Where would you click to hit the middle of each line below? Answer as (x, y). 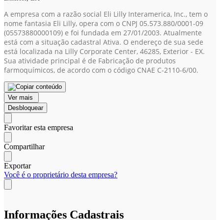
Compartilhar (24, 147)
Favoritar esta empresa (39, 127)
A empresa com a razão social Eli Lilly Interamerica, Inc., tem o (106, 14)
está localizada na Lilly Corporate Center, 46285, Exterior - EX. (104, 51)
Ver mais (21, 97)
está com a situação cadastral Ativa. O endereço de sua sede (104, 42)
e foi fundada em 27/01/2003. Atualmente (132, 33)
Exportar (17, 166)
